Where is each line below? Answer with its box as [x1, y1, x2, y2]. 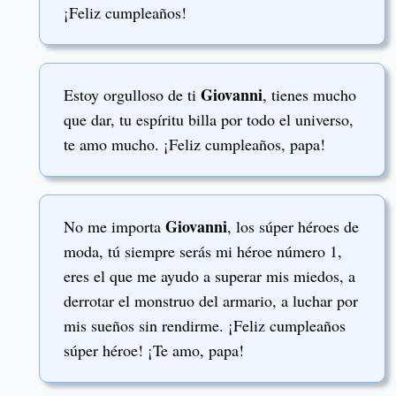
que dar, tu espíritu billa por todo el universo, [64, 109, 354, 131]
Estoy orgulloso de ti [64, 84, 201, 106]
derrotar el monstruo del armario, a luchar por [64, 290, 358, 312]
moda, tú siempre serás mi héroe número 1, [64, 240, 342, 263]
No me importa [64, 216, 165, 238]
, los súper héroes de [227, 216, 359, 238]
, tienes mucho [263, 84, 356, 106]
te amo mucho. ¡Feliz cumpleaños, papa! [64, 133, 325, 156]
